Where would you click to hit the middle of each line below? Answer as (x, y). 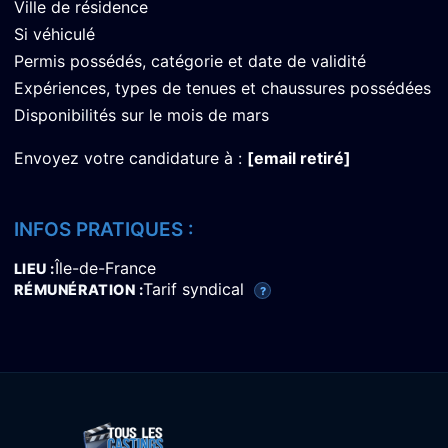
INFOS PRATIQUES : (104, 230)
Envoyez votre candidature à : (130, 158)
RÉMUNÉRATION (76, 290)
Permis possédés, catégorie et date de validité (190, 61)
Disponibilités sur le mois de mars (141, 115)
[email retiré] (299, 158)
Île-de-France (105, 268)
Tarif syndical (196, 289)
